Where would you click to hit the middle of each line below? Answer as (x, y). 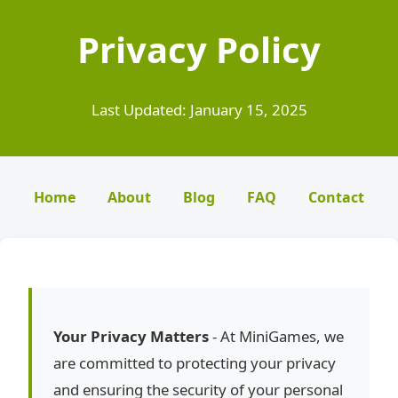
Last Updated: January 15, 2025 (199, 109)
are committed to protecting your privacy (195, 363)
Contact (336, 197)
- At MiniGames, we (276, 337)
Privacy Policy (199, 49)
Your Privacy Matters (131, 337)
